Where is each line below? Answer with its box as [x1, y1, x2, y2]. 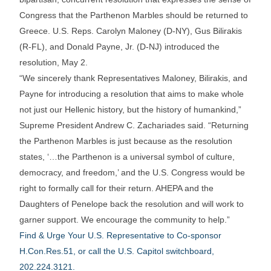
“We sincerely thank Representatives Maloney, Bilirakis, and [19, 73, 248, 83]
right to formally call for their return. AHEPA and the [19, 183, 214, 194]
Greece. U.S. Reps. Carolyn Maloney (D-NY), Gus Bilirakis [19, 26, 243, 36]
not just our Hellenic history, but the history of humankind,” [19, 105, 242, 115]
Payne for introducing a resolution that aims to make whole [19, 89, 244, 99]
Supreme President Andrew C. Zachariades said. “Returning [19, 120, 249, 131]
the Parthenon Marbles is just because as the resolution [19, 136, 233, 146]
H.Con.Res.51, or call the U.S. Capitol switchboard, [19, 246, 215, 256]
